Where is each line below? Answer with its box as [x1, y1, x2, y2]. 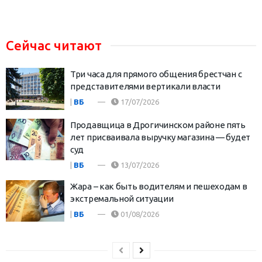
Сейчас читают [6, 38, 102, 53]
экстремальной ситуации [70, 193, 174, 204]
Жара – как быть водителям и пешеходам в [70, 181, 247, 191]
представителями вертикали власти [70, 81, 220, 92]
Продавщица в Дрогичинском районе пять [70, 119, 246, 130]
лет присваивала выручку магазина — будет [70, 132, 250, 142]
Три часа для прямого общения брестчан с [70, 69, 242, 80]
